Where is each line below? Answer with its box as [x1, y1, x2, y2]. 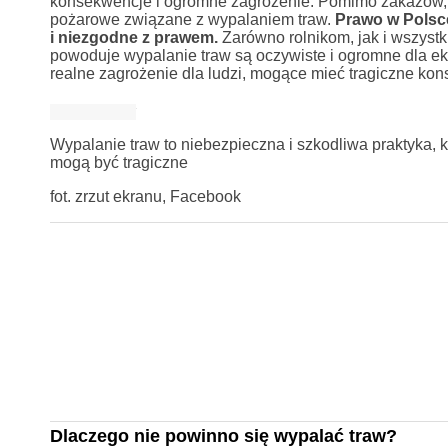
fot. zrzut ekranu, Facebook [49, 187, 241, 205]
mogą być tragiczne [49, 153, 188, 171]
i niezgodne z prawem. [49, 28, 218, 46]
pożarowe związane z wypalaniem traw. [49, 10, 335, 28]
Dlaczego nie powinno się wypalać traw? [49, 425, 397, 446]
